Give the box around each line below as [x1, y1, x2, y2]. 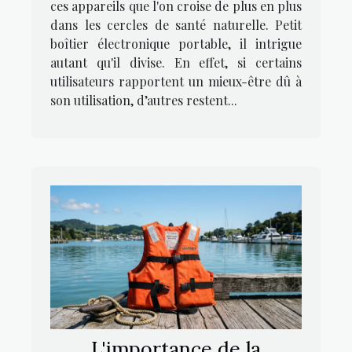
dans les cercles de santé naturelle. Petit [50, 16, 302, 34]
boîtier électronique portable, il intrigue [50, 35, 302, 53]
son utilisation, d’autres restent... [50, 92, 237, 109]
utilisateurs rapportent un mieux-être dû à [50, 73, 302, 90]
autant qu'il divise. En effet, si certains [50, 54, 302, 71]
